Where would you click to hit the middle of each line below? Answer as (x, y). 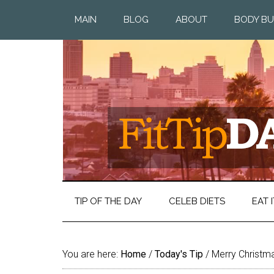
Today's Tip (179, 254)
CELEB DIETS (197, 201)
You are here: (91, 254)
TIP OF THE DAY (108, 201)
